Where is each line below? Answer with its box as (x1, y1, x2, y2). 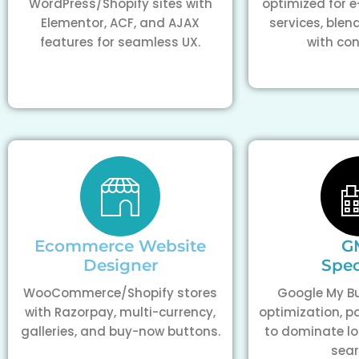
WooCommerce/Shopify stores (23, 284, 217, 301)
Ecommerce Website (34, 236, 206, 256)
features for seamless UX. (40, 34, 200, 50)
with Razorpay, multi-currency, (25, 304, 216, 321)
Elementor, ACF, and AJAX (41, 14, 200, 31)
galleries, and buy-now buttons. (20, 323, 220, 340)
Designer (83, 256, 158, 275)
